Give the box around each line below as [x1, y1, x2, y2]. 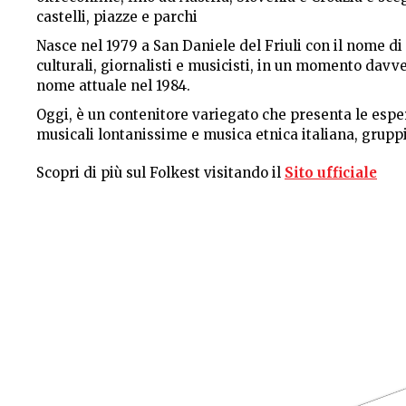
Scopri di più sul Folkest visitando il [36, 164, 285, 181]
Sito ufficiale [285, 164, 377, 181]
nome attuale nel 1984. [36, 77, 190, 94]
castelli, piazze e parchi [36, 8, 198, 25]
